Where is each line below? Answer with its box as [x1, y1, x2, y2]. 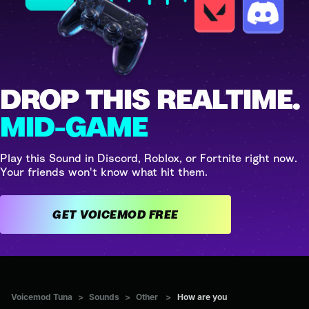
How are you [177, 291, 227, 302]
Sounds [89, 291, 119, 302]
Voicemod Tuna [11, 291, 72, 302]
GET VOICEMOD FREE [148, 207, 179, 221]
